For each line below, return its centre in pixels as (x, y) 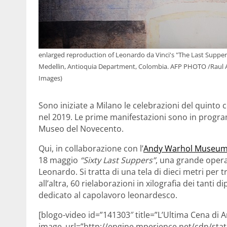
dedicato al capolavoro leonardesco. (108, 195)
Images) (50, 78)
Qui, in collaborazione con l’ (91, 148)
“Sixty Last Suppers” (118, 160)
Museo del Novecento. (81, 128)
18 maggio (59, 160)
